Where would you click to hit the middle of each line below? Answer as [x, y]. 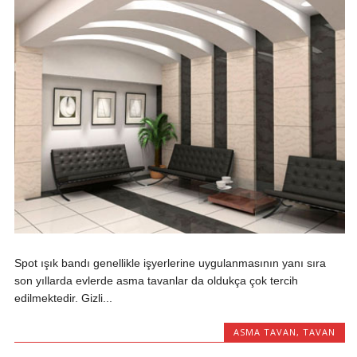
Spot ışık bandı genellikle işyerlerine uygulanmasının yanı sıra [171, 263]
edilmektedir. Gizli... [64, 298]
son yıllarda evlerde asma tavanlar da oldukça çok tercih [157, 280]
